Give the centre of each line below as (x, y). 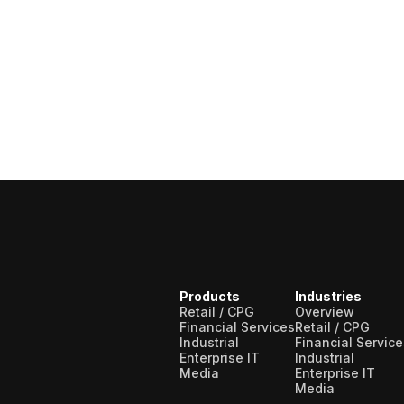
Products (210, 296)
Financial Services (237, 327)
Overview (325, 312)
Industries (328, 296)
